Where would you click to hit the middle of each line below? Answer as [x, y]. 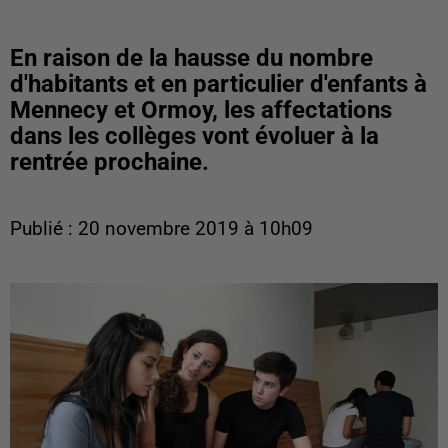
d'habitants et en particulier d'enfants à [218, 84]
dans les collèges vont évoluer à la [194, 136]
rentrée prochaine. [109, 162]
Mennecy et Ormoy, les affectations [201, 110]
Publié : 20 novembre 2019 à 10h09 [161, 229]
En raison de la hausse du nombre [191, 58]
